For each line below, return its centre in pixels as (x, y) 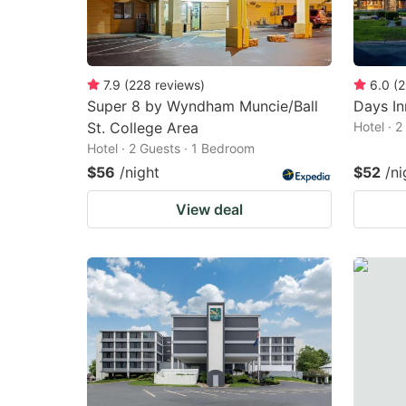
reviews (178, 84)
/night (140, 172)
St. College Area (143, 127)
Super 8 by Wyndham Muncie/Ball (203, 106)
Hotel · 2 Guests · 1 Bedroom (171, 148)
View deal (209, 209)
